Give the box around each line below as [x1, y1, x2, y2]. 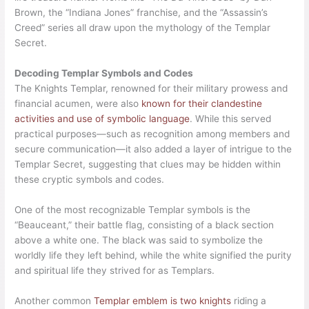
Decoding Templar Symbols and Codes [14, 67, 194, 79]
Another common [14, 295, 94, 306]
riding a [231, 295, 267, 306]
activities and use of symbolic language [14, 112, 190, 124]
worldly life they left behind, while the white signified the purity [14, 249, 292, 261]
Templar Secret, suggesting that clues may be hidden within [14, 158, 281, 170]
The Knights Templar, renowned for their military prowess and [14, 82, 288, 94]
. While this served [190, 112, 272, 124]
